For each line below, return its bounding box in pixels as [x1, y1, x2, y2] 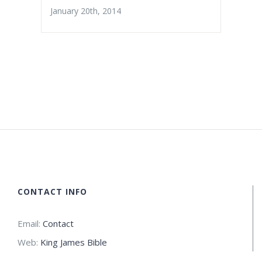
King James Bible [40, 236, 107, 248]
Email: [18, 217, 43, 229]
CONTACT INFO [18, 185, 87, 197]
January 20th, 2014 [50, 5, 121, 16]
